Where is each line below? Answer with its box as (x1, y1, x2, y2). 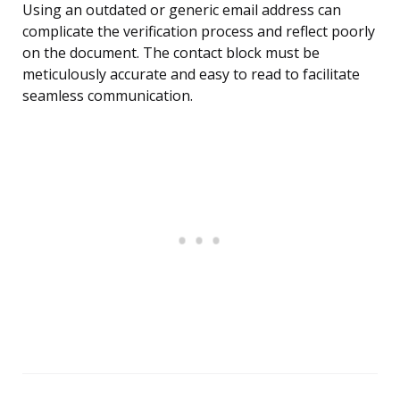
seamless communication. (22, 86, 193, 106)
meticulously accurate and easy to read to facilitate (22, 64, 360, 85)
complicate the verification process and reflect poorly (22, 21, 375, 42)
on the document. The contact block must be (22, 43, 320, 63)
